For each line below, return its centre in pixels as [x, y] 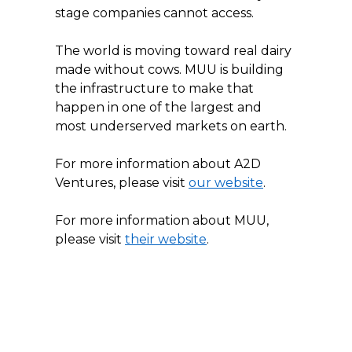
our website [226, 182]
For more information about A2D [159, 163]
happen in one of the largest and [160, 107]
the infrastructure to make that [156, 88]
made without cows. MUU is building [171, 69]
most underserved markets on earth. [171, 126]
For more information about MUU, [163, 220]
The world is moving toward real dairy [175, 50]
